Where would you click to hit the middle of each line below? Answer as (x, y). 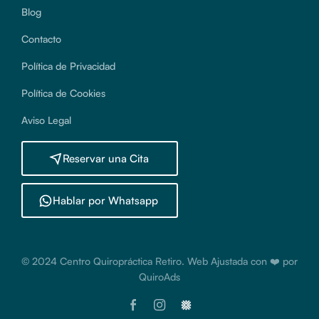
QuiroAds (159, 277)
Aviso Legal (46, 120)
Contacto (41, 39)
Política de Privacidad (68, 66)
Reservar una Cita (105, 158)
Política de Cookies (63, 93)
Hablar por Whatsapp (105, 200)
